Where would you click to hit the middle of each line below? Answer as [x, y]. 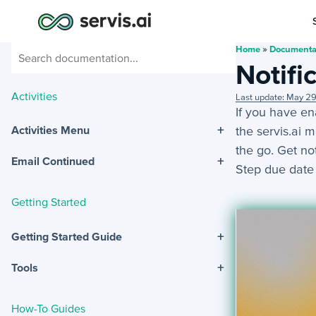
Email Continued [53, 161]
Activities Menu [50, 130]
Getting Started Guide [67, 236]
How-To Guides [48, 308]
